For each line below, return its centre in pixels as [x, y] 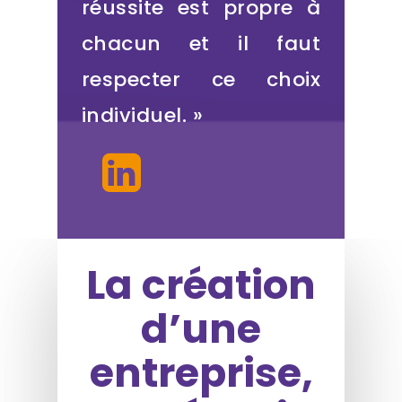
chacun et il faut [201, 44]
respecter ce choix [201, 80]
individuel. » [142, 116]
